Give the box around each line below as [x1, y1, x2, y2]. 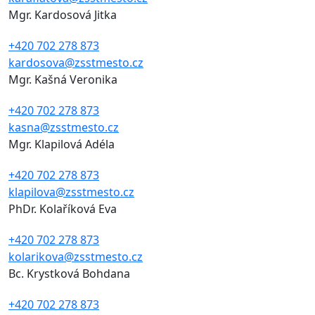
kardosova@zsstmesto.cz [8, 55, 143, 71]
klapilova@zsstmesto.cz [8, 184, 134, 200]
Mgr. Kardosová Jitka [8, 7, 117, 23]
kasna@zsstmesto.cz [8, 120, 119, 136]
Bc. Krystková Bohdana [8, 266, 130, 282]
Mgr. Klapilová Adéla [8, 136, 115, 153]
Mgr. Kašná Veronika [8, 72, 117, 88]
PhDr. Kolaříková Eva [8, 201, 117, 217]
